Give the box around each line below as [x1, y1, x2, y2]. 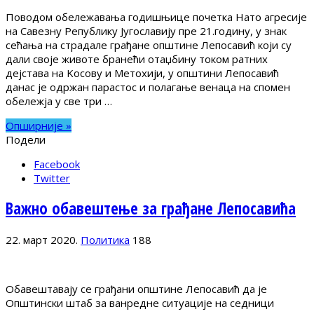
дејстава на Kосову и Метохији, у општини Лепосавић [6, 65, 279, 80]
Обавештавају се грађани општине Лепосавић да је [6, 282, 267, 296]
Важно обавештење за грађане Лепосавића [6, 198, 296, 220]
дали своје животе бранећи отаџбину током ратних [6, 51, 268, 66]
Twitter [34, 170, 70, 185]
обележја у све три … [6, 93, 112, 108]
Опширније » [6, 118, 71, 132]
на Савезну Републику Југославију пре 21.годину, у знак [6, 23, 287, 38]
